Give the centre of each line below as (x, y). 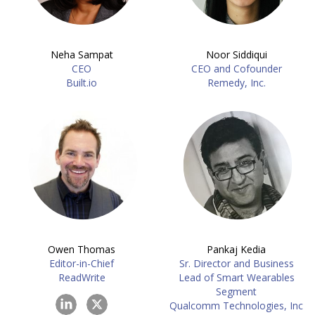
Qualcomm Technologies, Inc (236, 306)
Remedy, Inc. (236, 83)
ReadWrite (82, 277)
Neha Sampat (82, 54)
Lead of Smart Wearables (236, 277)
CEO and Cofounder (236, 69)
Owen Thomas (82, 249)
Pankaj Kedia (236, 249)
